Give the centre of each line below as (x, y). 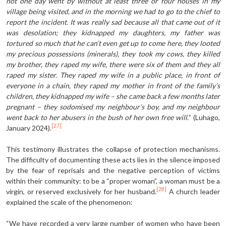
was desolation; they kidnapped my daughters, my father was (113, 32)
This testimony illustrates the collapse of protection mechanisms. (113, 149)
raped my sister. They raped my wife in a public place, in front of (113, 75)
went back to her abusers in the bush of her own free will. (98, 117)
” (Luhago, (205, 117)
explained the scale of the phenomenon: (69, 202)
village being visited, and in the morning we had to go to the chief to (113, 11)
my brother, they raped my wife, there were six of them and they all (113, 64)
